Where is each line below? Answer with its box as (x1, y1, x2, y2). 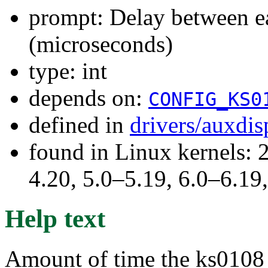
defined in (29, 111, 130, 138)
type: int (29, 57, 107, 84)
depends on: (29, 84, 148, 111)
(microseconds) (29, 31, 173, 57)
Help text (5, 204, 105, 233)
